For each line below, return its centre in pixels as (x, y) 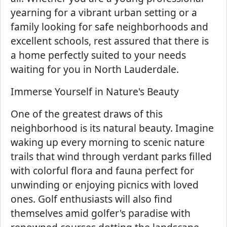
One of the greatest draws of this (87, 114)
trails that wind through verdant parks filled (111, 156)
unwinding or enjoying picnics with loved (105, 185)
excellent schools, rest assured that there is (110, 41)
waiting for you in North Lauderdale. (95, 69)
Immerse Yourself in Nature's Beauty (95, 91)
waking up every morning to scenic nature (108, 142)
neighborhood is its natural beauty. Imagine (112, 128)
